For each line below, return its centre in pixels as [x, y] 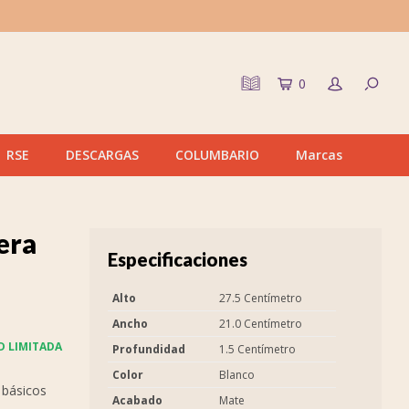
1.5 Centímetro [257, 349]
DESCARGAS [102, 155]
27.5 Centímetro [261, 298]
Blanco [237, 375]
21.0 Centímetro [261, 324]
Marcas [319, 155]
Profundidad [149, 349]
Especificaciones [178, 259]
